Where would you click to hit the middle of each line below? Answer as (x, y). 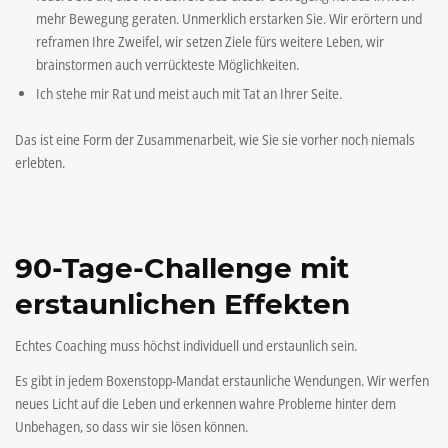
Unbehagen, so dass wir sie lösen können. (131, 427)
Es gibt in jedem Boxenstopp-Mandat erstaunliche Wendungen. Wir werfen (222, 381)
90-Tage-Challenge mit (182, 268)
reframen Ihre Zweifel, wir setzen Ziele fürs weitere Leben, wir (210, 41)
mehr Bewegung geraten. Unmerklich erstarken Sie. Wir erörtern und (229, 18)
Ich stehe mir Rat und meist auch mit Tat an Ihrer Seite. (189, 93)
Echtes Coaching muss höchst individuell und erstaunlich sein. (186, 346)
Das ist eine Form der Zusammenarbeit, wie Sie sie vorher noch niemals (215, 139)
